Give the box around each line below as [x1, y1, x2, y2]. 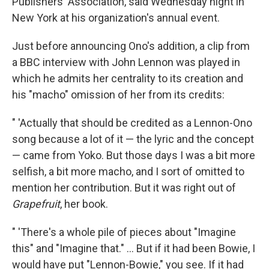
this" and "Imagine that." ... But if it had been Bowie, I [12, 242, 255, 255]
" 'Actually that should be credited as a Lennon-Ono [12, 116, 252, 130]
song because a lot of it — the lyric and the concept [12, 133, 254, 146]
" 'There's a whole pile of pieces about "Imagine [12, 226, 236, 239]
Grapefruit [12, 198, 60, 211]
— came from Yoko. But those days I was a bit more [12, 149, 255, 162]
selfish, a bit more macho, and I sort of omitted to [12, 165, 244, 178]
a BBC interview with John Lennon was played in [12, 56, 240, 69]
